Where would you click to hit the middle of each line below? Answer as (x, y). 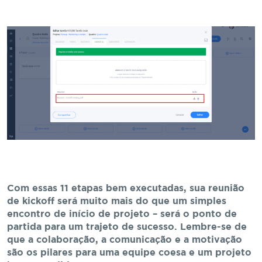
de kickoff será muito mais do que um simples (117, 202)
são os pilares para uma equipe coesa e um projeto (129, 253)
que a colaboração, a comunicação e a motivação (125, 240)
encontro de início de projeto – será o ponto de (122, 215)
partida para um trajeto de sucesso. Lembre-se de (127, 227)
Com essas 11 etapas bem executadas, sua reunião (126, 189)
